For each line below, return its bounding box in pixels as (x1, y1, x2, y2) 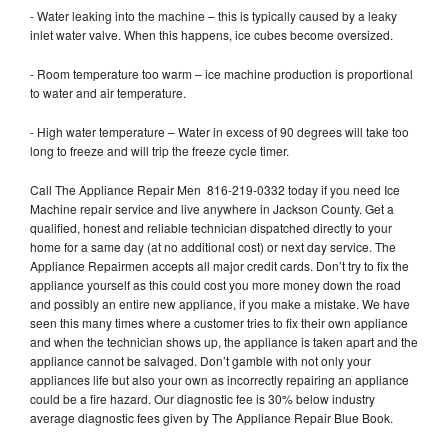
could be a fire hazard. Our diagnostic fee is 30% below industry (30, 389, 375, 407)
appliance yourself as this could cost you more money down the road (30, 275, 401, 293)
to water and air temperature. (30, 83, 189, 101)
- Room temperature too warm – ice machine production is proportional (30, 64, 413, 82)
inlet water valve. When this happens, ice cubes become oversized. (30, 25, 396, 43)
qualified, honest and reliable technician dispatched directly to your (30, 218, 392, 236)
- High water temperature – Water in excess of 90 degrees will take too (30, 122, 409, 140)
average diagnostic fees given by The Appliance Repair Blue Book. (30, 408, 396, 426)
